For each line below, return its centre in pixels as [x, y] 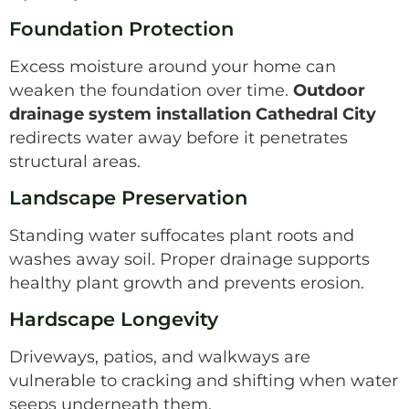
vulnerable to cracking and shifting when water [204, 381]
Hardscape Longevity [114, 320]
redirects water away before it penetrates [178, 137]
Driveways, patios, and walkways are [160, 357]
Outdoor [329, 89]
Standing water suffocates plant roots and [182, 236]
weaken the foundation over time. [151, 89]
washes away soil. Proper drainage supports [189, 259]
